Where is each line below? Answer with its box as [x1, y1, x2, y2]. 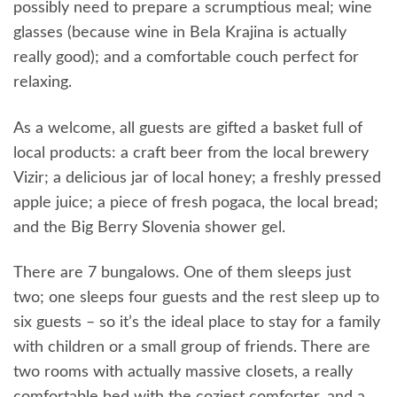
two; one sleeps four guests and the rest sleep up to [13, 290, 379, 307]
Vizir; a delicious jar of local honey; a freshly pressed [13, 169, 381, 186]
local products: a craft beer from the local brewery [13, 144, 369, 161]
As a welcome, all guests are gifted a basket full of [13, 120, 362, 136]
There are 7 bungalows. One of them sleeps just [13, 265, 351, 282]
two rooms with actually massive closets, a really [13, 364, 353, 381]
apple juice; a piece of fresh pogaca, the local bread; [13, 194, 378, 211]
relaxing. [13, 74, 72, 91]
